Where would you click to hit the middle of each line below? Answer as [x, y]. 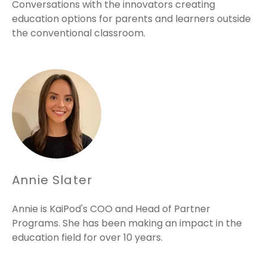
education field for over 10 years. [87, 237]
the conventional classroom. [79, 33]
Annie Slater [52, 180]
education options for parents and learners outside [131, 18]
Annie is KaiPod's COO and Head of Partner [111, 209]
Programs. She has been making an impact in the [127, 223]
